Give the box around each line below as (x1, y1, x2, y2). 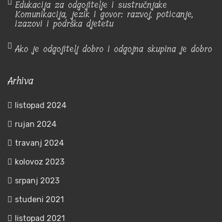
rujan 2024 (15, 119, 56, 129)
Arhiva (7, 73, 33, 89)
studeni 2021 (15, 195, 64, 204)
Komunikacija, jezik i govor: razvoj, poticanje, (15, 7, 194, 22)
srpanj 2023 (15, 176, 59, 185)
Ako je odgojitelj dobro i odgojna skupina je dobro (15, 42, 212, 56)
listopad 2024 (15, 101, 66, 110)
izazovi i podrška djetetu (15, 16, 113, 31)
